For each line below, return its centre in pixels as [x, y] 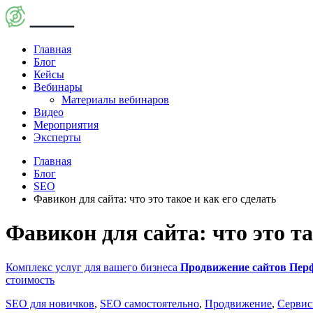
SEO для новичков [50, 303]
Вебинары [58, 87]
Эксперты [57, 137]
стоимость [30, 279]
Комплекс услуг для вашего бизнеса [93, 267]
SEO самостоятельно [150, 303]
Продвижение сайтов [233, 267]
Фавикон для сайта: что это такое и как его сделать [155, 199]
